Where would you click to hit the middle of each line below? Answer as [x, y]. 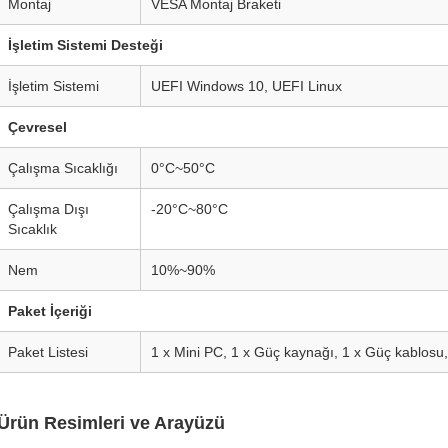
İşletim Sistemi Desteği [85, 45]
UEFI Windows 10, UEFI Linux [246, 86]
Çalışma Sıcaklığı [63, 168]
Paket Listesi [48, 352]
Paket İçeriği [50, 311]
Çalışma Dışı [48, 209]
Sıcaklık [32, 229]
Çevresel [37, 127]
